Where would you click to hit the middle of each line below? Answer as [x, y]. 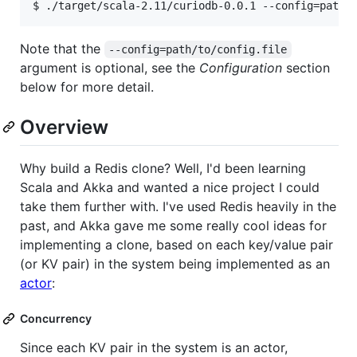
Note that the [62, 49]
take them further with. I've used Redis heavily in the [178, 207]
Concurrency [56, 319]
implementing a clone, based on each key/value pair [177, 245]
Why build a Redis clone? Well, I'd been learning [163, 169]
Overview [64, 127]
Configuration [241, 68]
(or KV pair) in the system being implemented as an [175, 264]
